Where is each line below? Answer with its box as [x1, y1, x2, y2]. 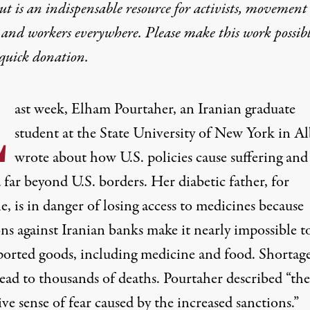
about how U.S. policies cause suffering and [48, 147, 308, 170]
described [226, 268, 282, 291]
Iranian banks [61, 219, 143, 242]
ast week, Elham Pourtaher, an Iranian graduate [14, 98, 295, 121]
